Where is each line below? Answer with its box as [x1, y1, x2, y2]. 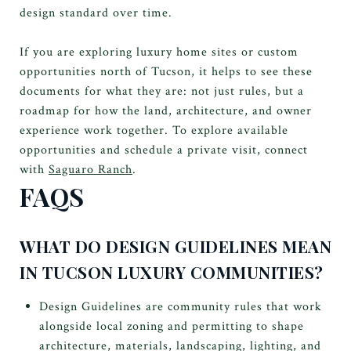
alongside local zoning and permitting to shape [38, 317, 304, 335]
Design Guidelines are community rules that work [38, 298, 322, 315]
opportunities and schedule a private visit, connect [20, 141, 308, 158]
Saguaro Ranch [49, 161, 132, 178]
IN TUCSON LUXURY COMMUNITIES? [20, 260, 324, 283]
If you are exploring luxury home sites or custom [20, 43, 299, 60]
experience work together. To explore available [20, 121, 288, 139]
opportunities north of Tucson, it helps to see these [20, 63, 313, 80]
